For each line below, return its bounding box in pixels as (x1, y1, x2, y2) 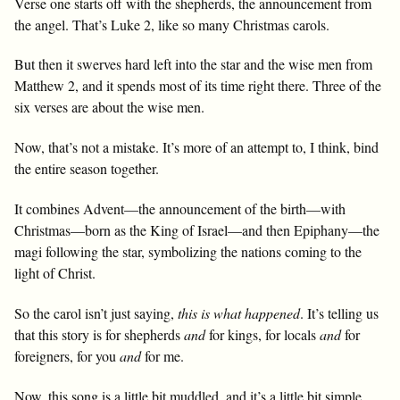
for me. (141, 346, 184, 365)
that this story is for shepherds (14, 324, 184, 344)
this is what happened (178, 303, 300, 322)
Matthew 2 (14, 76, 75, 96)
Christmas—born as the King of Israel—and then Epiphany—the (14, 220, 379, 239)
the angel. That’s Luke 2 (14, 14, 151, 34)
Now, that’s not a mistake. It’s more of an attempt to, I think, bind (14, 137, 379, 157)
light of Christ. (14, 262, 96, 282)
